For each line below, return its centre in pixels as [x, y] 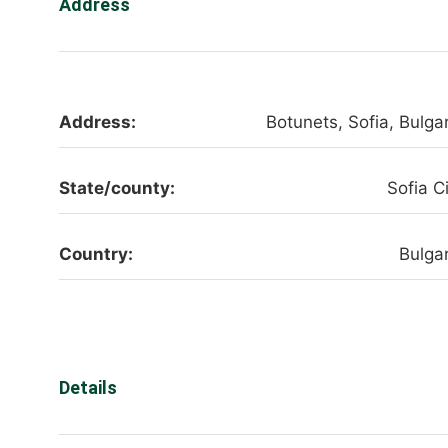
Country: [96, 254]
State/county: [117, 188]
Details [88, 387]
